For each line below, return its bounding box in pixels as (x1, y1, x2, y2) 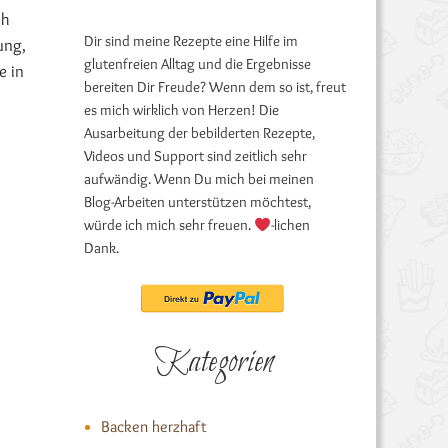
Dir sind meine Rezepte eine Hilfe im (83, 32, 298, 50)
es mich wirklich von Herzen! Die (83, 101, 279, 119)
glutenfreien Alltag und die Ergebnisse (83, 55, 311, 73)
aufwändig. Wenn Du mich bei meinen (83, 170, 314, 188)
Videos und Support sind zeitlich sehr (83, 147, 307, 165)
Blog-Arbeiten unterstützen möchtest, (83, 193, 311, 211)
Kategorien (155, 341, 275, 385)
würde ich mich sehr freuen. (83, 216, 254, 234)
